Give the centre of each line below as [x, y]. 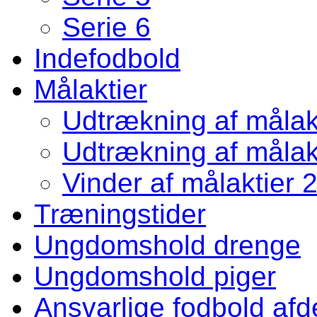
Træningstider [120, 214]
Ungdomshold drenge [167, 245]
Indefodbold [107, 58]
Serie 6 [106, 27]
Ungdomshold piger [155, 276]
